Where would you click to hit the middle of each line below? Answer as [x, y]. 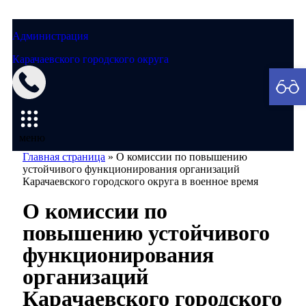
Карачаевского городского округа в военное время [140, 181]
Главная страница [64, 157]
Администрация [50, 36]
